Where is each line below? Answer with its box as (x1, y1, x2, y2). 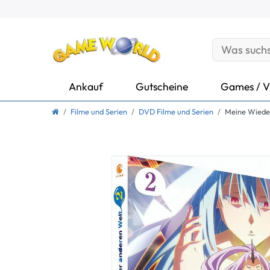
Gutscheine (136, 79, 188, 93)
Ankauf (69, 79, 103, 93)
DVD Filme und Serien (139, 107, 213, 117)
